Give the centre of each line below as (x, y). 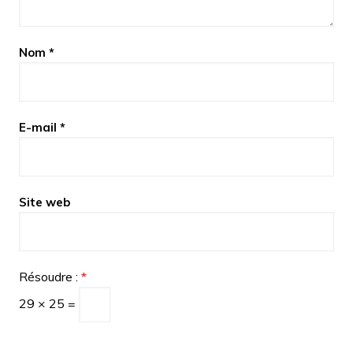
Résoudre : (50, 276)
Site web (44, 202)
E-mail (39, 127)
